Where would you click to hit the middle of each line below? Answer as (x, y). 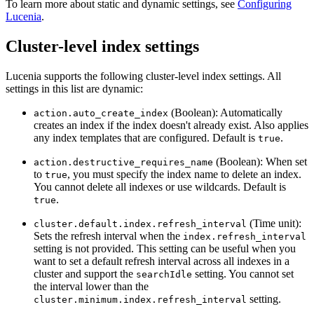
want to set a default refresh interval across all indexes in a (162, 261)
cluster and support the (85, 274)
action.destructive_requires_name (123, 163)
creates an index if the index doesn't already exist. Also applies (171, 125)
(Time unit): (274, 224)
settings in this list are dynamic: (74, 89)
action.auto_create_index (101, 114)
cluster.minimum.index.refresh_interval (140, 300)
